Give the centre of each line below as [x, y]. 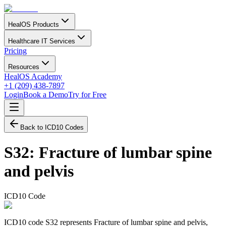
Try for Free [87, 95]
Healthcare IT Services [42, 41]
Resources [24, 67]
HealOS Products [34, 24]
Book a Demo [46, 95]
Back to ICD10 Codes [52, 127]
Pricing [15, 51]
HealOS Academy [33, 76]
